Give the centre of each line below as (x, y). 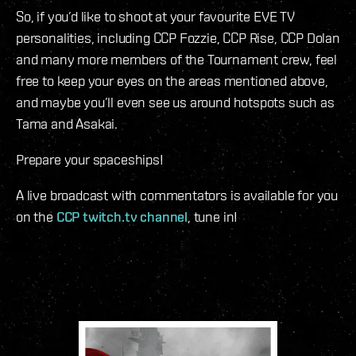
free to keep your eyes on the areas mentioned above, (172, 81)
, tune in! (213, 217)
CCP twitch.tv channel (122, 217)
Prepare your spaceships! (90, 160)
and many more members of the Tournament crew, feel (177, 60)
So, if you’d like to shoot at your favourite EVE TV (155, 17)
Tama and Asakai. (67, 124)
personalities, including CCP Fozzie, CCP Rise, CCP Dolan (178, 38)
